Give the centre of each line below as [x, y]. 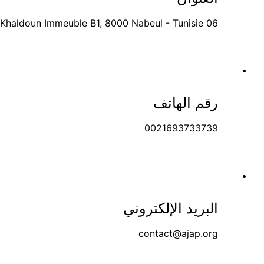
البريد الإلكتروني [171, 208]
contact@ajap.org [178, 233]
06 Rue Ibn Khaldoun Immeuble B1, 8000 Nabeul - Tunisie [212, 23]
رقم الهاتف [186, 103]
